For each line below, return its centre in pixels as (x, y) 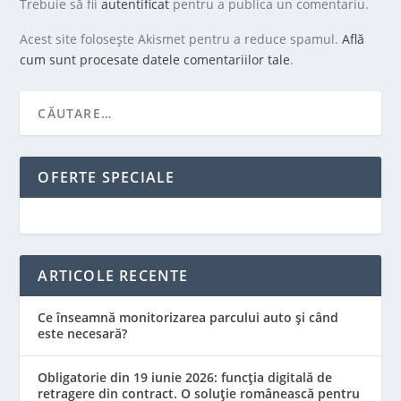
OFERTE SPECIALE (107, 177)
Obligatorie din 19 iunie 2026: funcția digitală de (185, 377)
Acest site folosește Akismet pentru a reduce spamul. (181, 38)
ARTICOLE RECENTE (113, 275)
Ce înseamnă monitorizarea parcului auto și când (188, 317)
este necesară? (83, 333)
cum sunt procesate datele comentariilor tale (155, 59)
